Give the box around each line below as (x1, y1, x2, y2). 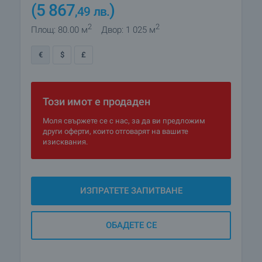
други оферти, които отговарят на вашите (43, 127, 188, 136)
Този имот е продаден (43, 95, 150, 108)
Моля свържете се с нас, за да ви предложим (43, 116, 205, 125)
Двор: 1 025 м (101, 25, 156, 35)
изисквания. (43, 137, 88, 146)
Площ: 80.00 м (31, 25, 88, 35)
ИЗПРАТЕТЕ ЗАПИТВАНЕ (80, 185, 182, 196)
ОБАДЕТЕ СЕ (105, 220, 157, 230)
